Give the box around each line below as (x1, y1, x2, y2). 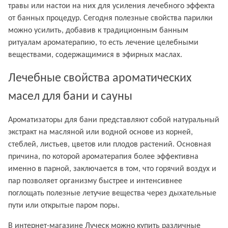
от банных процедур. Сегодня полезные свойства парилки (8, 14, 213, 22)
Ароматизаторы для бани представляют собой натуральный (8, 116, 219, 124)
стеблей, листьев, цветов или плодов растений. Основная (8, 140, 211, 149)
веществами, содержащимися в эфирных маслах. (8, 51, 182, 59)
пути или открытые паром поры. (8, 202, 120, 210)
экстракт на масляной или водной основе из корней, (8, 128, 193, 136)
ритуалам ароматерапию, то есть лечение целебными (8, 39, 198, 47)
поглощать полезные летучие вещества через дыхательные (8, 189, 216, 197)
